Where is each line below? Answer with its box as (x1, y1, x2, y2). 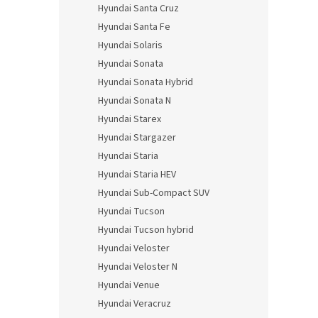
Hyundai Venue (98, 278, 160, 292)
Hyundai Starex (98, 112, 161, 126)
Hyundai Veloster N (98, 260, 177, 274)
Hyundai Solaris (98, 38, 163, 53)
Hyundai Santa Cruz (98, 1, 179, 16)
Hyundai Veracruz (98, 297, 171, 311)
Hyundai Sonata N (98, 94, 171, 108)
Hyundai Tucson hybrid (98, 223, 194, 237)
